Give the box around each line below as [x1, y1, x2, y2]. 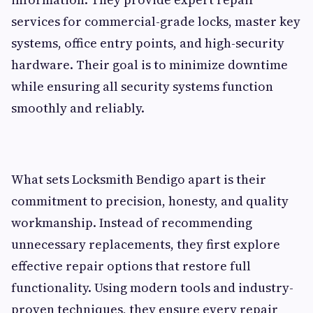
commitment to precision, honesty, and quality [11, 191, 289, 210]
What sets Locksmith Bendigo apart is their [11, 170, 266, 188]
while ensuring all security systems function [11, 77, 273, 95]
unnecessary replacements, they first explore [11, 235, 280, 253]
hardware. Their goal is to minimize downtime [11, 55, 288, 73]
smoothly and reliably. [11, 99, 145, 117]
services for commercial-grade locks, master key [11, 12, 300, 30]
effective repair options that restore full [11, 256, 251, 275]
